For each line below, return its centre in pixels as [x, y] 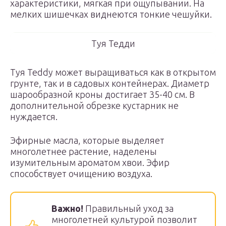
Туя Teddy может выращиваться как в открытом [113, 72]
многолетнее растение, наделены [83, 151]
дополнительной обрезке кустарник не [94, 105]
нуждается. [34, 117]
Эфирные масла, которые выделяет [87, 140]
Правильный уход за [128, 208]
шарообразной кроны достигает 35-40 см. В [102, 94]
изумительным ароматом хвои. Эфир [90, 162]
